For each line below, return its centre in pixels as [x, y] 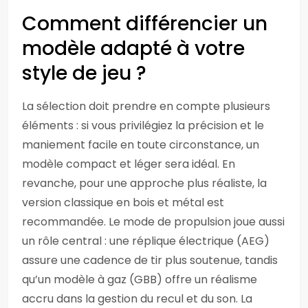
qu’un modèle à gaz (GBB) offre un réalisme [140, 279]
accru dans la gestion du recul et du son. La [137, 299]
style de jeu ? [84, 73]
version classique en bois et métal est [123, 202]
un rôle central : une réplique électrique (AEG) [146, 241]
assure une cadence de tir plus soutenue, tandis [150, 260]
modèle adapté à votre [133, 48]
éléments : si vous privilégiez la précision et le [143, 125]
